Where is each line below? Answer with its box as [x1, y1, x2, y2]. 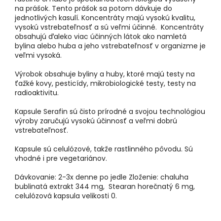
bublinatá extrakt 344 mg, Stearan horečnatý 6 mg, [15, 182, 195, 192]
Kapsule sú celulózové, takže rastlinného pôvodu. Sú [15, 144, 193, 154]
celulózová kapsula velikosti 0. [15, 191, 119, 201]
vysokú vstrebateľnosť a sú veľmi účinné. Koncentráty [15, 22, 204, 33]
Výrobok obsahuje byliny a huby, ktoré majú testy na [15, 69, 195, 79]
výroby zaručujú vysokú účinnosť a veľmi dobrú [15, 116, 177, 126]
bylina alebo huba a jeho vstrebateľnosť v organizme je [15, 41, 206, 51]
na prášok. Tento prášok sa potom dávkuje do [15, 3, 172, 14]
